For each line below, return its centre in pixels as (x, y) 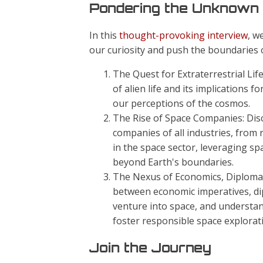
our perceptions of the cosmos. (181, 103)
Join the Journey (150, 248)
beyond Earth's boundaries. (173, 162)
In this (104, 35)
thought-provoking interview (183, 35)
